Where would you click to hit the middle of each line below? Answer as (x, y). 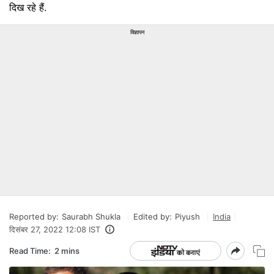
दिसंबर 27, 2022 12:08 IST (55, 229)
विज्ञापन (137, 32)
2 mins (67, 250)
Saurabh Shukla (91, 217)
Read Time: (30, 250)
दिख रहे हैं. (28, 7)
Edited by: (153, 217)
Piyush (187, 217)
